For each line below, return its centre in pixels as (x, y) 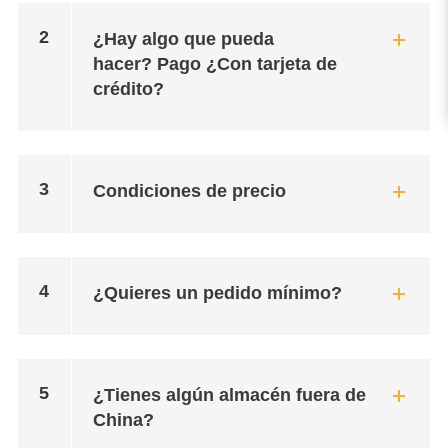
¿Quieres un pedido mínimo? (217, 293)
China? (123, 420)
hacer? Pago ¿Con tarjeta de (214, 64)
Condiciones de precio (189, 191)
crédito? (128, 89)
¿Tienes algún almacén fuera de (229, 395)
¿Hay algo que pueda (183, 39)
